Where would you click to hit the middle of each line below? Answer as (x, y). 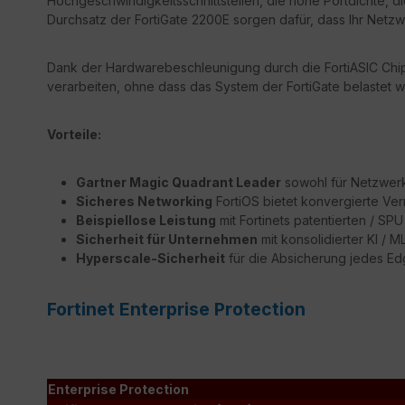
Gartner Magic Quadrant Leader (179, 182)
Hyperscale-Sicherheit (151, 258)
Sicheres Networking (144, 201)
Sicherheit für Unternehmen (167, 239)
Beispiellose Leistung (146, 220)
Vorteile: (74, 134)
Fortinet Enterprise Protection (176, 309)
